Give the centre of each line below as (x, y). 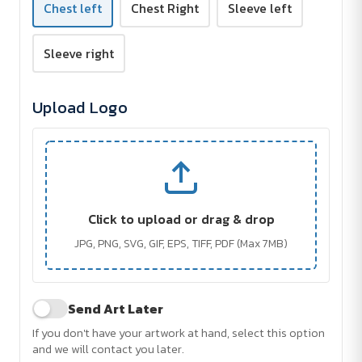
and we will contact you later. (108, 349)
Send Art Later (116, 309)
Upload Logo (80, 108)
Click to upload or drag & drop (181, 219)
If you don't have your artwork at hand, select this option (179, 333)
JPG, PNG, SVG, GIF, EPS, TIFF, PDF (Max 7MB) (181, 244)
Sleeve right (79, 54)
